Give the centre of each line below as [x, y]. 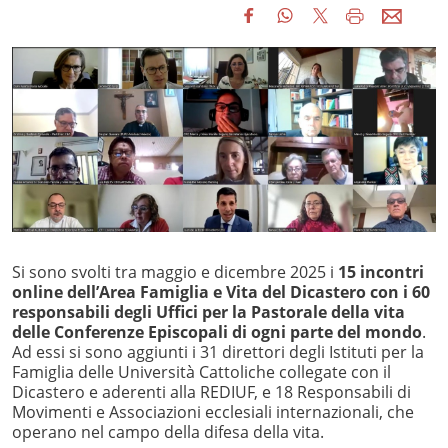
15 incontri [381, 272]
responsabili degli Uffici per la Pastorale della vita [208, 312]
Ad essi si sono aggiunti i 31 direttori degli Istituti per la [218, 352]
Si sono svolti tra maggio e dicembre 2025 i [175, 272]
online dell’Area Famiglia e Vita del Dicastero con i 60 [221, 292]
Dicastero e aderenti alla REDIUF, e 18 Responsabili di [211, 392]
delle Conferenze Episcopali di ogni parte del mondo [217, 332]
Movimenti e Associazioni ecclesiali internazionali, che [213, 412]
